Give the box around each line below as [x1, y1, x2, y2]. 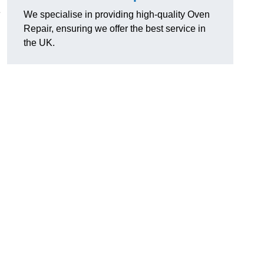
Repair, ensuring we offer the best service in [24, 24, 206, 34]
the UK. [24, 38, 55, 48]
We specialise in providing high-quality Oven [24, 9, 210, 20]
